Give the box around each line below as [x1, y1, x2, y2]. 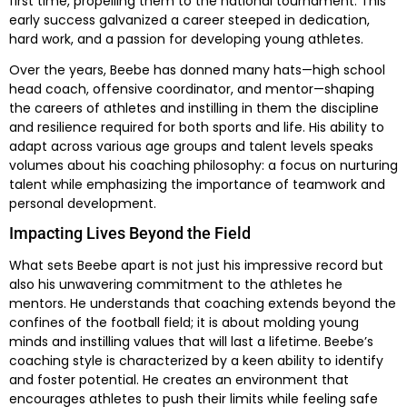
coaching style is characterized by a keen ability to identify [9, 352, 383, 371]
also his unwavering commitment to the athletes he [9, 275, 342, 294]
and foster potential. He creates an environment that [9, 371, 349, 390]
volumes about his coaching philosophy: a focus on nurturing [9, 155, 398, 174]
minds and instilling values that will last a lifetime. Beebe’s [9, 333, 373, 352]
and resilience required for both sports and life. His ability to [9, 117, 384, 136]
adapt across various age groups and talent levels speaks [9, 136, 373, 155]
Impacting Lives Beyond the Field [9, 224, 251, 243]
